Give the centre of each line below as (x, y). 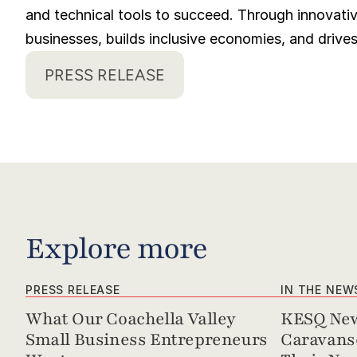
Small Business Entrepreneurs (147, 340)
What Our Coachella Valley (131, 319)
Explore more (116, 249)
